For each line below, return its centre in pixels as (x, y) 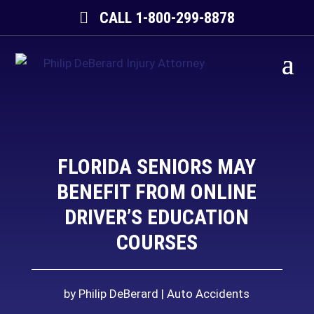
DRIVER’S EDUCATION (157, 217)
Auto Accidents (209, 294)
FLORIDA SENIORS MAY (157, 166)
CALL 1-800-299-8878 (167, 18)
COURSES (157, 242)
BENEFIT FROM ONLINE (157, 192)
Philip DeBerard (119, 294)
